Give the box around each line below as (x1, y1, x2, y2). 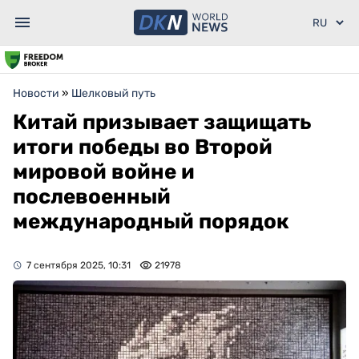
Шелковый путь (71, 87, 155, 100)
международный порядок (13, 209, 289, 234)
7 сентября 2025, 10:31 (26, 260, 131, 271)
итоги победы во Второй (13, 135, 272, 159)
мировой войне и (13, 159, 195, 184)
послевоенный (13, 184, 171, 209)
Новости (13, 87, 59, 100)
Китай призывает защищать (13, 110, 312, 135)
